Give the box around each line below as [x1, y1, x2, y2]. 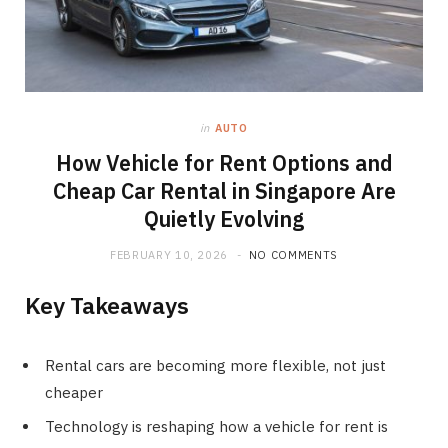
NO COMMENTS [248, 247, 339, 262]
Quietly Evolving [144, 204, 304, 233]
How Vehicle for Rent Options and [55, 148, 393, 177]
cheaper [45, 382, 103, 402]
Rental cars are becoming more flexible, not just [45, 355, 386, 375]
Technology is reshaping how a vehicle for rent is [45, 417, 388, 437]
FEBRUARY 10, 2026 [109, 247, 229, 262]
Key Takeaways [25, 289, 189, 320]
